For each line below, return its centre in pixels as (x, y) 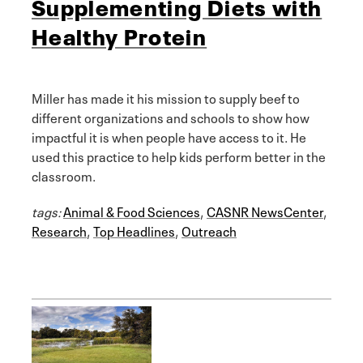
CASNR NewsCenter (265, 211)
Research (59, 231)
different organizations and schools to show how (171, 117)
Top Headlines (134, 231)
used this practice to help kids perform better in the (179, 156)
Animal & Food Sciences (132, 211)
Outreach (209, 231)
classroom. (64, 175)
